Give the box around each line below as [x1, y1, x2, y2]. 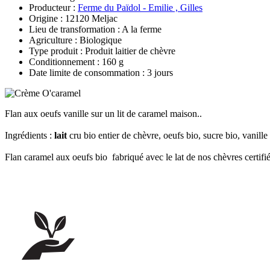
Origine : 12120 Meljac [29, 13, 118, 24]
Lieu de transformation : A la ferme [29, 24, 162, 34]
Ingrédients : [5, 130, 54, 140]
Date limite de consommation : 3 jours [29, 67, 173, 78]
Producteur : [29, 2, 78, 13]
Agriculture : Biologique [29, 34, 122, 45]
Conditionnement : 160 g [29, 56, 124, 67]
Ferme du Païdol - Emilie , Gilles [78, 2, 202, 13]
